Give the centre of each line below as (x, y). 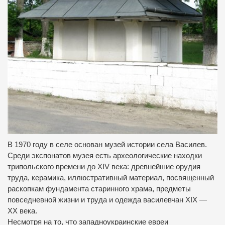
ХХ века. (22, 211)
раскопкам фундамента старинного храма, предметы (99, 189)
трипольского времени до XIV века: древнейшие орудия (104, 167)
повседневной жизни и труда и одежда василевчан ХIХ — (107, 200)
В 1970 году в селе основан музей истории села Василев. (107, 145)
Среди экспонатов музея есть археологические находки (105, 156)
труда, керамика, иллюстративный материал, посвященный (111, 178)
